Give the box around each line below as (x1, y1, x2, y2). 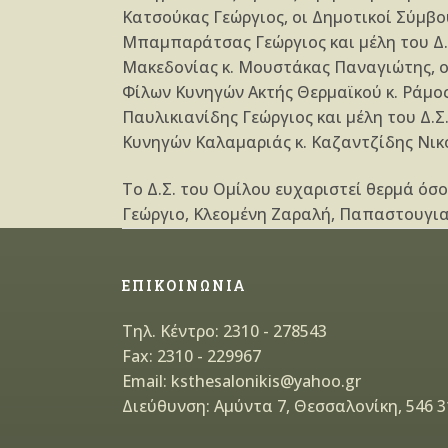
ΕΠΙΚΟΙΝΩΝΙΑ (122, 276, 247, 295)
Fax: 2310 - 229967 (122, 345, 261, 367)
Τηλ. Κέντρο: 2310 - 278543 (122, 320, 327, 342)
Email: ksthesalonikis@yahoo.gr (122, 370, 361, 392)
